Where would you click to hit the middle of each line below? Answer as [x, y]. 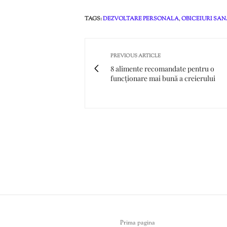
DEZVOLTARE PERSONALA [141, 18]
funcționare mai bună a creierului [163, 78]
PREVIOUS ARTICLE [136, 56]
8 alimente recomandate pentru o [162, 68]
